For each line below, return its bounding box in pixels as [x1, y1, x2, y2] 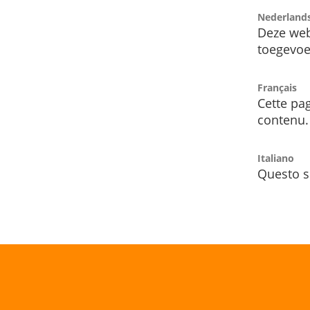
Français [257, 81, 297, 95]
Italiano [257, 152, 294, 165]
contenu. [257, 111, 309, 129]
